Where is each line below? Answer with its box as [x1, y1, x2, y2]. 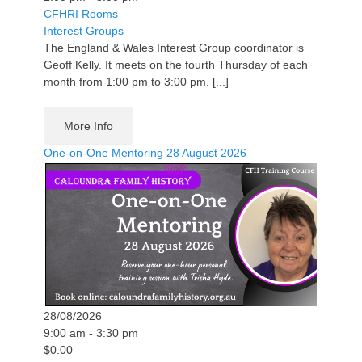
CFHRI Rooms [44, 7, 118, 21]
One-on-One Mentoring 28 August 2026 [44, 146, 246, 160]
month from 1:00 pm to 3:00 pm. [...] [44, 75, 229, 89]
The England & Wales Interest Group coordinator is [44, 41, 304, 55]
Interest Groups [44, 24, 124, 38]
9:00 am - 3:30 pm [44, 326, 138, 339]
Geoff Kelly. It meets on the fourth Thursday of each [44, 58, 308, 72]
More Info [64, 120, 113, 133]
